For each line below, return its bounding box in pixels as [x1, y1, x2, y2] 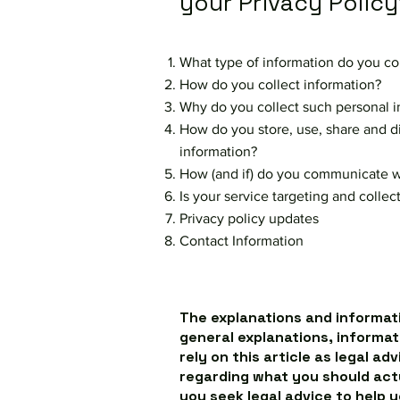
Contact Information [179, 233, 304, 248]
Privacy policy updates [179, 211, 319, 226]
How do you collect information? [179, 77, 381, 92]
